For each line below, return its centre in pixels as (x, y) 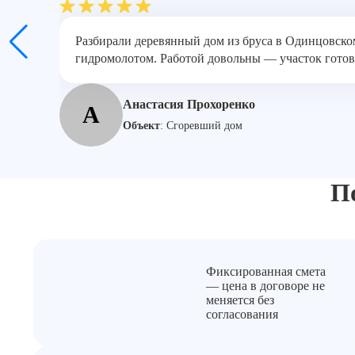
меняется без (240, 300)
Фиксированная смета (266, 271)
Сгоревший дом (204, 126)
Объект (141, 126)
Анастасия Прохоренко (189, 104)
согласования (242, 314)
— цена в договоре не (266, 285)
